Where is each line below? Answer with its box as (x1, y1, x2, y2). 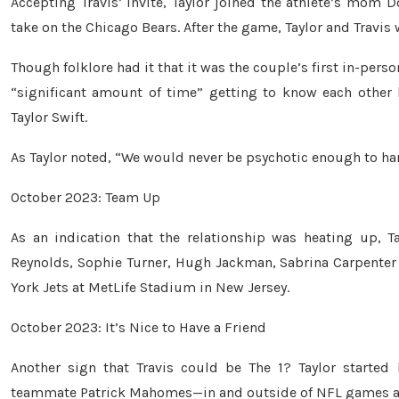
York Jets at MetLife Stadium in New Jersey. (11, 279, 289, 297)
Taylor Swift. (11, 109, 87, 126)
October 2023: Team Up (11, 189, 160, 207)
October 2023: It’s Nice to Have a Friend (11, 319, 266, 337)
